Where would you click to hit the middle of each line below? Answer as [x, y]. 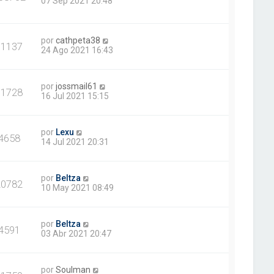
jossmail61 [77, 87]
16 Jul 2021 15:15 [75, 96]
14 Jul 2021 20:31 [75, 142]
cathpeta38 [78, 41]
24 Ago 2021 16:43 [77, 50]
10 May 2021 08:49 [78, 188]
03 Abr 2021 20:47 [76, 234]
